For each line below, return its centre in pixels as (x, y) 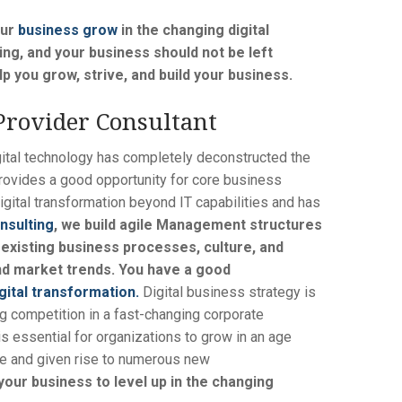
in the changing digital (193, 30)
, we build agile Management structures (188, 224)
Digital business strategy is (229, 292)
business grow (67, 30)
